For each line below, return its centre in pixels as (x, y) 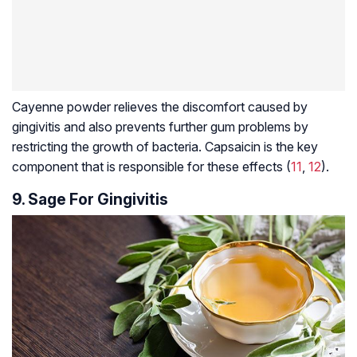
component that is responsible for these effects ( (151, 166)
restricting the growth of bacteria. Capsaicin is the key (165, 146)
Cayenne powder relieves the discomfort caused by (160, 106)
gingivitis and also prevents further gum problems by (160, 126)
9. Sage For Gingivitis (90, 199)
